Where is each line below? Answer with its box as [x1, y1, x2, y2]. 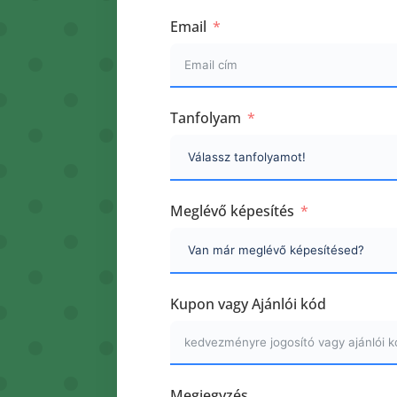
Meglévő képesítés [170, 201, 294, 222]
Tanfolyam [170, 108, 241, 128]
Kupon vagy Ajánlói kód [170, 294, 326, 315]
